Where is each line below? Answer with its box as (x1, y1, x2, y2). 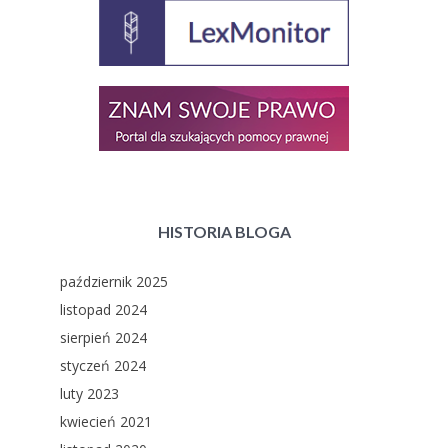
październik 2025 (60, 272, 168, 291)
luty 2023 (60, 384, 119, 403)
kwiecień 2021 (60, 412, 152, 431)
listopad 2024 (60, 300, 147, 319)
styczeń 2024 (60, 356, 146, 375)
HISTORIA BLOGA (157, 222, 291, 241)
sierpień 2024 (60, 328, 147, 347)
